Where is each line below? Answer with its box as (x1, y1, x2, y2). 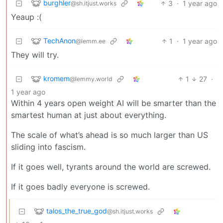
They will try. (11, 49, 59, 60)
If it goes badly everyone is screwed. (11, 181, 150, 192)
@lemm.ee (76, 37, 106, 45)
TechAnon (43, 36, 76, 45)
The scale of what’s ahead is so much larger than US (11, 129, 208, 140)
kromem (43, 74, 70, 83)
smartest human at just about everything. (11, 110, 166, 120)
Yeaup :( (11, 11, 42, 22)
